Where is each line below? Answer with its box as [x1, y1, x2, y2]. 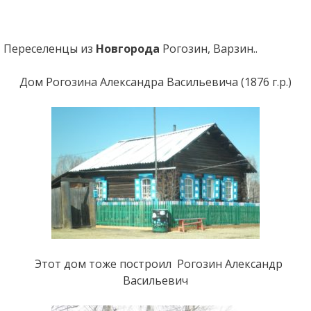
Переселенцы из [3, 40, 93, 56]
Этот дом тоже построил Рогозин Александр [28, 255, 283, 271]
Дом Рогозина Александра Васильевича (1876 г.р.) [19, 74, 292, 90]
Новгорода [92, 40, 160, 56]
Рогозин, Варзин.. [159, 40, 258, 56]
